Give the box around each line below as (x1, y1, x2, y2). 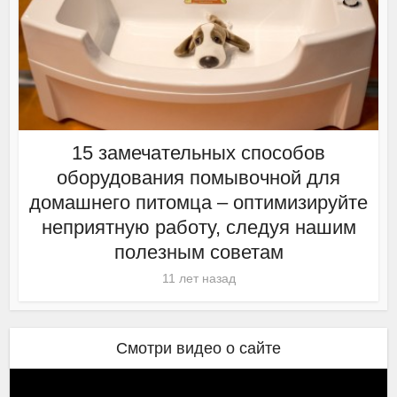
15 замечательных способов (72, 142, 325, 165)
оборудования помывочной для (57, 167, 340, 190)
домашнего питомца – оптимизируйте (29, 191, 368, 214)
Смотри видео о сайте (116, 339, 281, 358)
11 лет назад (161, 271, 236, 286)
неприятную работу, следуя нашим (41, 216, 356, 239)
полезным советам (113, 241, 284, 264)
